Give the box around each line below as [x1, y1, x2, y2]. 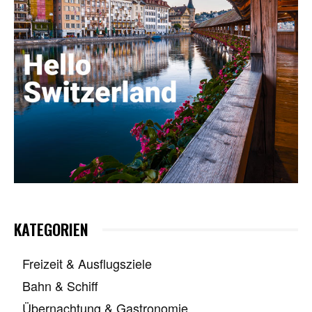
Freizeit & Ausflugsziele [22, 254, 152, 273]
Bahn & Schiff [22, 276, 98, 295]
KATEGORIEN [14, 218, 88, 241]
